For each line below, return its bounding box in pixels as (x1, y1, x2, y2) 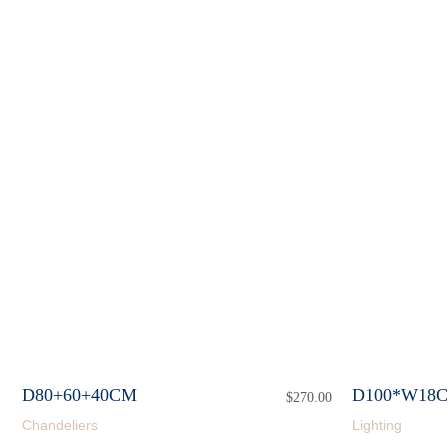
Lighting (352, 417, 402, 433)
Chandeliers (22, 417, 98, 433)
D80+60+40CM (22, 385, 137, 405)
